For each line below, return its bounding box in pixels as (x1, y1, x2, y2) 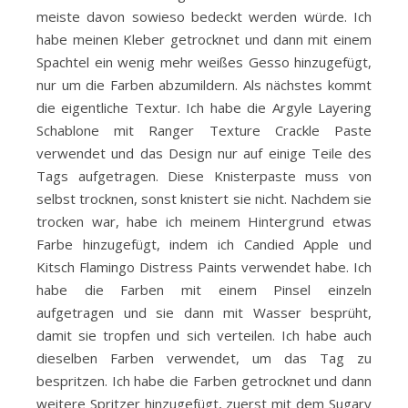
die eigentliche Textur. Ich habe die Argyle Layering (36, 98, 372, 117)
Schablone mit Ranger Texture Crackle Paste (36, 121, 372, 139)
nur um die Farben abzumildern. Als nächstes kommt (36, 76, 372, 94)
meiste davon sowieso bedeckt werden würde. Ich (36, 7, 372, 25)
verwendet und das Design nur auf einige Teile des (36, 144, 372, 162)
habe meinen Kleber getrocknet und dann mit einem (36, 30, 372, 48)
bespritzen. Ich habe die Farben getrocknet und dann (36, 372, 372, 390)
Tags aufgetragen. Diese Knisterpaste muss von (36, 167, 372, 185)
